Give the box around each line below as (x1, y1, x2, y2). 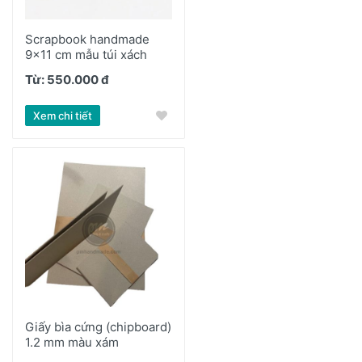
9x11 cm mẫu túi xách (25, 47, 147, 62)
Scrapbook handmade (25, 32, 149, 47)
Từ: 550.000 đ (25, 72, 109, 87)
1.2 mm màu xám (25, 335, 119, 350)
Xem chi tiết (33, 109, 92, 122)
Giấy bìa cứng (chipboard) (25, 319, 171, 335)
